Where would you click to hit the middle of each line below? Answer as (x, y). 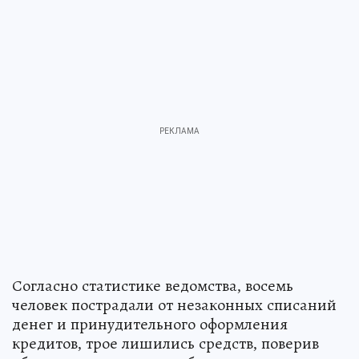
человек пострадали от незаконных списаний (174, 304)
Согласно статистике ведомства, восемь (153, 285)
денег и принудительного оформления (150, 323)
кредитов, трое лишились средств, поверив (165, 343)
